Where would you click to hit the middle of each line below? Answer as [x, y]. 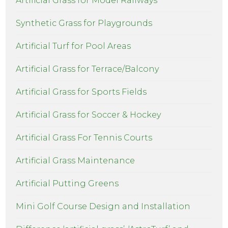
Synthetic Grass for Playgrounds [84, 23]
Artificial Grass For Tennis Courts [84, 138]
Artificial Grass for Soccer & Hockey [89, 115]
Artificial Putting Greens [67, 184]
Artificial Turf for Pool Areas [74, 46]
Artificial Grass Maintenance [76, 161]
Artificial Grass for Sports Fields [81, 92]
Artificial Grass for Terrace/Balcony [88, 69]
